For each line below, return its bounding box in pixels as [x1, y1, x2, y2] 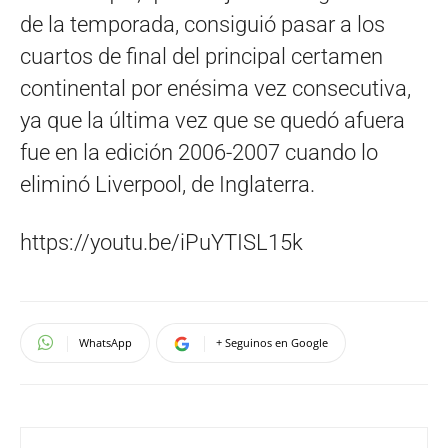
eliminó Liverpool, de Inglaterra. [20, 171, 315, 197]
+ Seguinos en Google [216, 334, 328, 350]
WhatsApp [79, 334, 132, 350]
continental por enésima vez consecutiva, [20, 75, 411, 101]
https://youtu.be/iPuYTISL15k [20, 229, 303, 255]
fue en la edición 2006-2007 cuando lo [20, 139, 378, 165]
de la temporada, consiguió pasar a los [20, 11, 385, 37]
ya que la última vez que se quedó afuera [20, 107, 405, 133]
